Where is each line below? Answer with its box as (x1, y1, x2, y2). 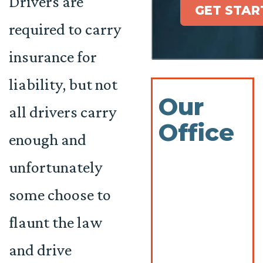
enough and (9, 130, 86, 149)
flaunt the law (9, 213, 103, 231)
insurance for (9, 48, 97, 66)
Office (159, 118, 235, 147)
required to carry (9, 20, 121, 38)
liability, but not (9, 75, 117, 93)
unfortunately (9, 158, 102, 176)
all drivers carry (9, 103, 116, 121)
